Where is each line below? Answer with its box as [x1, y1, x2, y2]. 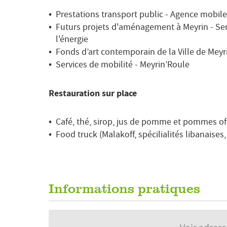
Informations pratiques [49, 182, 200, 196]
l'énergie [56, 33, 89, 46]
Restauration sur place [49, 87, 137, 99]
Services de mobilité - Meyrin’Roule [56, 59, 190, 71]
